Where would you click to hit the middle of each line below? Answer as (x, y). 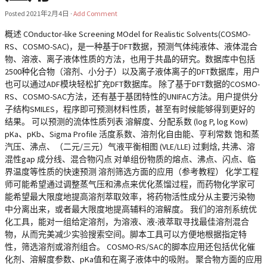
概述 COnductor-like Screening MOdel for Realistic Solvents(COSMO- (128, 34)
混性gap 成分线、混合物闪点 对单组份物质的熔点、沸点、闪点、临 (130, 159)
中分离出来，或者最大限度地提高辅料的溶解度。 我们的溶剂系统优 (131, 209)
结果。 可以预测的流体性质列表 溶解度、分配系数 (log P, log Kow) (126, 121)
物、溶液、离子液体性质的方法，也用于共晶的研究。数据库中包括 (130, 59)
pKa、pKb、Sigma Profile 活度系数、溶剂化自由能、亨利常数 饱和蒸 (132, 134)
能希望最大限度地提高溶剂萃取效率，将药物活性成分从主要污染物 (130, 196)
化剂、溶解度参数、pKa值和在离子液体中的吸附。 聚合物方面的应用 (133, 259)
